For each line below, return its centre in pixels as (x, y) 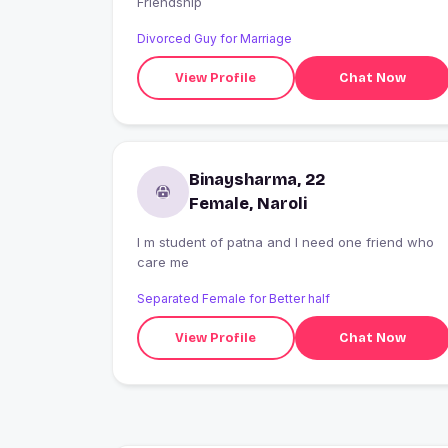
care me (163, 262)
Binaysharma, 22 (257, 180)
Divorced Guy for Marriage (214, 39)
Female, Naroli (248, 204)
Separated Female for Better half (233, 299)
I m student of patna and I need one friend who (285, 242)
